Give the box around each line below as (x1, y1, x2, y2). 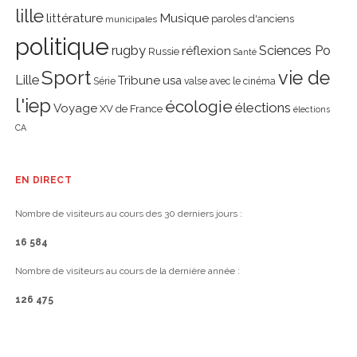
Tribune (117, 73, 160, 88)
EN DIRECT (14, 175, 72, 186)
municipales (104, 14, 157, 25)
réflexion (181, 43, 231, 59)
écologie (164, 96, 233, 117)
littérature (45, 10, 103, 26)
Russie (147, 45, 179, 58)
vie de (277, 67, 330, 90)
